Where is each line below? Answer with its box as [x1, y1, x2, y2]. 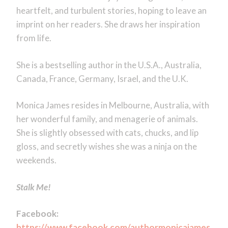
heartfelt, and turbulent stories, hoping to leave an [16, 5, 207, 16]
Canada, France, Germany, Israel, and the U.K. [16, 73, 188, 84]
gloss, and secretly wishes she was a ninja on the [16, 141, 197, 152]
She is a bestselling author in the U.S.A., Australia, [16, 59, 202, 70]
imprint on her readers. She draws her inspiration [16, 19, 200, 30]
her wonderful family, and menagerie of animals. [16, 113, 198, 125]
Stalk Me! [16, 181, 51, 192]
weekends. [16, 155, 56, 166]
